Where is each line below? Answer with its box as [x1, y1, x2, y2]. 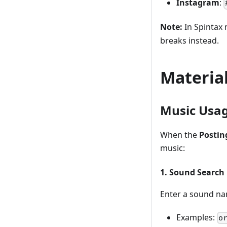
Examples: [176, 211, 217, 223]
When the [160, 129, 199, 140]
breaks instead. [160, 34, 219, 46]
